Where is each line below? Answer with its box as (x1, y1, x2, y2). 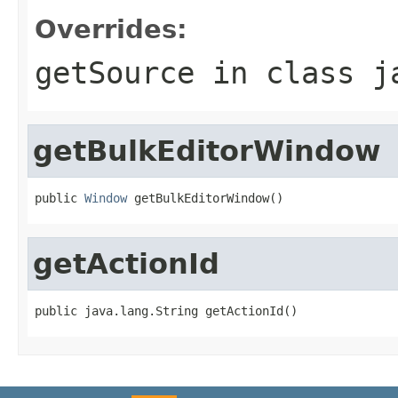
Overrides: (35, 13, 187, 44)
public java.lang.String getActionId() (35, 303, 298, 318)
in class (195, 54, 372, 91)
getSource (35, 54, 195, 91)
